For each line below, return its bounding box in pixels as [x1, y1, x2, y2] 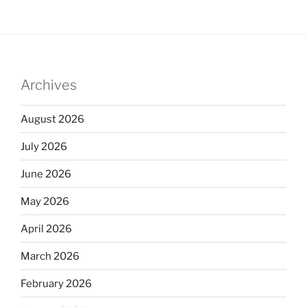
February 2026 [21, 277, 92, 290]
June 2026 [21, 167, 71, 180]
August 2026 [21, 112, 84, 125]
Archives [21, 77, 77, 94]
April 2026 [21, 222, 72, 235]
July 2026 [21, 140, 67, 153]
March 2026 [21, 249, 79, 262]
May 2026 [21, 195, 69, 208]
